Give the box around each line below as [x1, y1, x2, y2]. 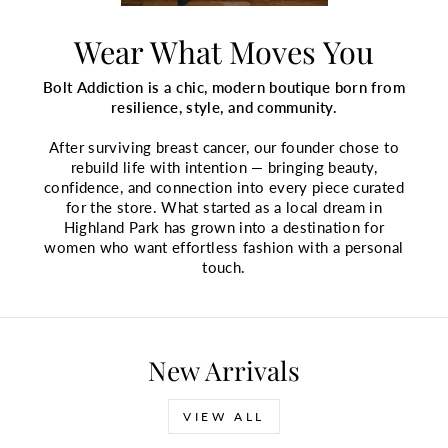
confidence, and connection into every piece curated [44, 177, 404, 196]
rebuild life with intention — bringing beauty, [71, 157, 377, 176]
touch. [202, 257, 246, 276]
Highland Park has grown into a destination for [63, 217, 385, 236]
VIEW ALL [183, 408, 265, 424]
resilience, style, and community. [110, 97, 338, 116]
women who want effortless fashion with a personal [44, 237, 404, 256]
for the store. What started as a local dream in [65, 197, 383, 216]
